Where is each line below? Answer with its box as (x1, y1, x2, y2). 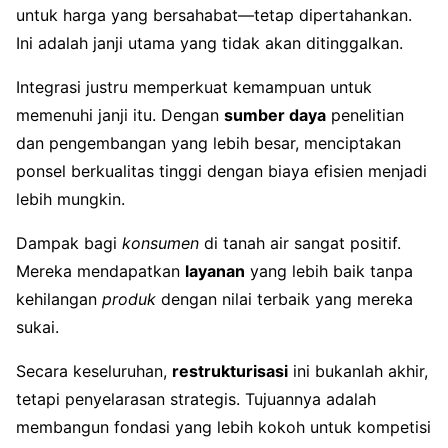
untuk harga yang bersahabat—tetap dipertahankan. (16, 4, 412, 25)
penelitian (326, 104, 404, 125)
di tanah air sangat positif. (199, 232, 401, 253)
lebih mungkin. (16, 188, 125, 209)
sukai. (16, 316, 59, 337)
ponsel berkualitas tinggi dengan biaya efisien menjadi (16, 160, 427, 181)
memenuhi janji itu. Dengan (16, 104, 224, 125)
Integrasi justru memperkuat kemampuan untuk (16, 76, 372, 97)
